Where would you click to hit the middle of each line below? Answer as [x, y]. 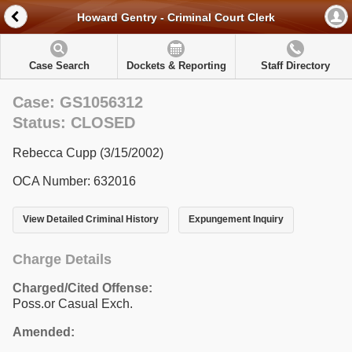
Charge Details [62, 259]
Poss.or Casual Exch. [73, 303]
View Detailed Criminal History [91, 220]
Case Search [59, 66]
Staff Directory [295, 66]
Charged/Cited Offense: [82, 288]
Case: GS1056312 [78, 102]
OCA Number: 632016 [74, 181]
